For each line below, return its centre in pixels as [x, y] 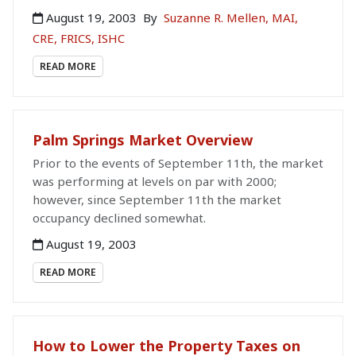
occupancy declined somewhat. [119, 217]
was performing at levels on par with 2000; [155, 181]
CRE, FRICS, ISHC [79, 38]
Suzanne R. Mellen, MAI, [231, 17]
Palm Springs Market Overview [143, 139]
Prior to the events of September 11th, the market [178, 163]
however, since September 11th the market [157, 199]
